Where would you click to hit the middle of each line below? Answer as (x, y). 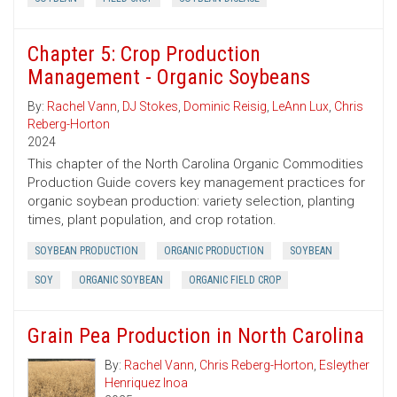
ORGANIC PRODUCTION (214, 251)
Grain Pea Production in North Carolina (196, 336)
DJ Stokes (150, 107)
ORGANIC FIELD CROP (235, 280)
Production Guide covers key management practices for (196, 183)
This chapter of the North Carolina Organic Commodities (195, 164)
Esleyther (344, 366)
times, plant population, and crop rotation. (152, 220)
